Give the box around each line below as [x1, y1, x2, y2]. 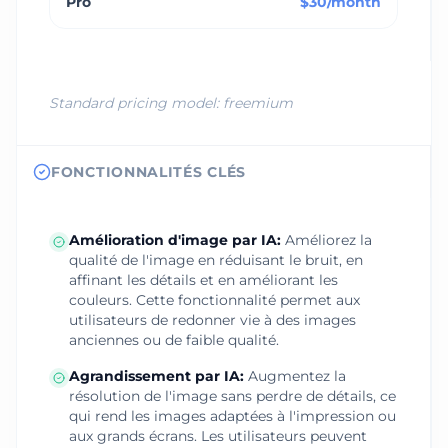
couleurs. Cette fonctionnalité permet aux [69, 291, 360, 309]
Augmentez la [248, 367, 346, 385]
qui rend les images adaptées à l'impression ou [69, 407, 396, 425]
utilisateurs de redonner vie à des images [69, 311, 356, 329]
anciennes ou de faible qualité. [69, 331, 279, 349]
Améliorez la [285, 231, 372, 249]
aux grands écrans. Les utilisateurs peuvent [69, 427, 367, 445]
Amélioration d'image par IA [69, 231, 277, 249]
